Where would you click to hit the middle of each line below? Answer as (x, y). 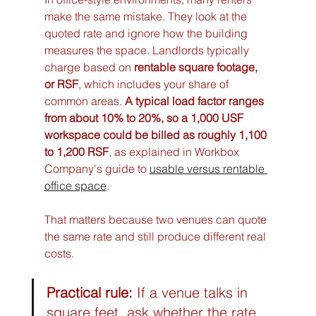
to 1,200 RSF (76, 151)
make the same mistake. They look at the (147, 16)
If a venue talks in (192, 292)
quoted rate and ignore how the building (147, 33)
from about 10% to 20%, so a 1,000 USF (145, 117)
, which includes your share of (154, 84)
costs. (59, 253)
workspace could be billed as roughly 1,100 (157, 134)
